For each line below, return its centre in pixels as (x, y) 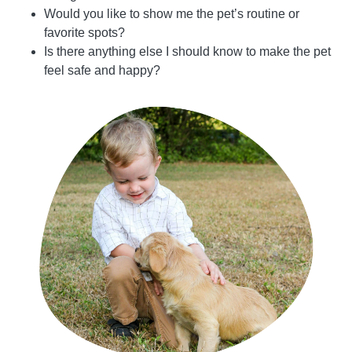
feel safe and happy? (102, 71)
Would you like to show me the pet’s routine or (172, 14)
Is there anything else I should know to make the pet (187, 52)
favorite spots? (84, 33)
